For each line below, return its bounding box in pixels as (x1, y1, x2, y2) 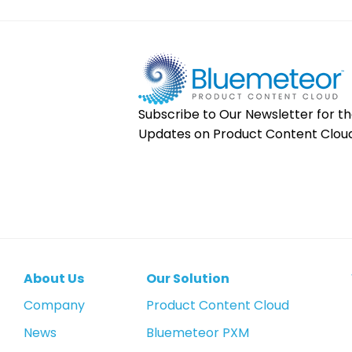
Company (24, 295, 85, 314)
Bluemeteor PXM (146, 323, 250, 342)
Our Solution (146, 269, 230, 288)
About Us (24, 269, 84, 288)
